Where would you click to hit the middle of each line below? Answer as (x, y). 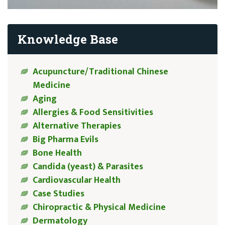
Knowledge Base (68, 39)
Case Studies (58, 194)
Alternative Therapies (77, 126)
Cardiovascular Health (76, 180)
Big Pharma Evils (65, 139)
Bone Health (57, 153)
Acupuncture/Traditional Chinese (100, 72)
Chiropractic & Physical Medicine (99, 207)
